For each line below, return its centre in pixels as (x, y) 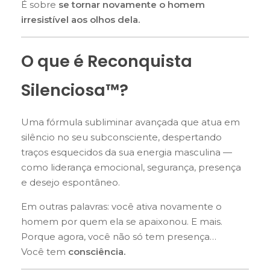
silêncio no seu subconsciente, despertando (121, 137)
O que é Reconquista (107, 61)
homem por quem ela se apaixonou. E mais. (122, 222)
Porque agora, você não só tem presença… (119, 237)
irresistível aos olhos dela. (80, 20)
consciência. (97, 252)
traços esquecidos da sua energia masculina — (127, 152)
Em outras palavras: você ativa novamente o (121, 207)
